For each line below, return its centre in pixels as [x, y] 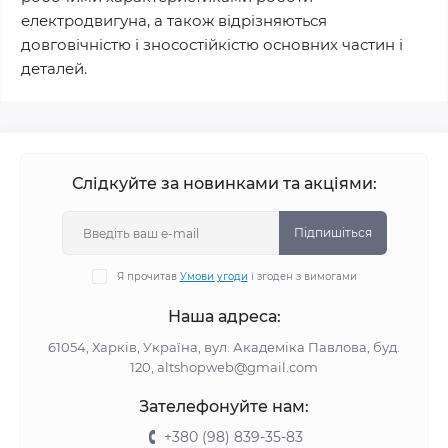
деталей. [54, 68]
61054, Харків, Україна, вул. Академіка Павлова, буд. [224, 347]
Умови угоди [213, 276]
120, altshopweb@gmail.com [224, 367]
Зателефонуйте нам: [224, 406]
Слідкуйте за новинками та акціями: [224, 183]
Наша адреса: [224, 316]
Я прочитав [148, 276]
